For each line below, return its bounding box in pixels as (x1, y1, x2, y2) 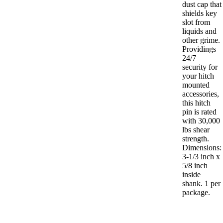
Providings (182, 45, 216, 54)
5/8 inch (182, 161, 208, 170)
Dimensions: (182, 143, 222, 152)
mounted (182, 81, 210, 90)
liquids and (182, 27, 217, 36)
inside (182, 170, 201, 179)
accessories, (182, 90, 219, 99)
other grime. (182, 36, 220, 45)
